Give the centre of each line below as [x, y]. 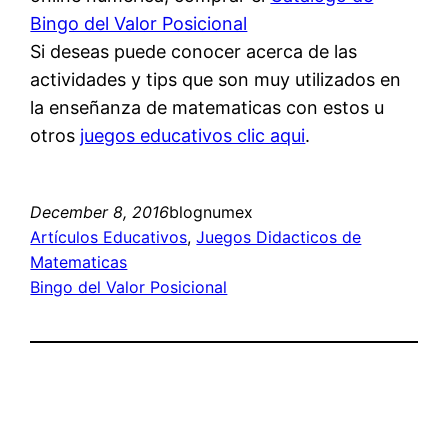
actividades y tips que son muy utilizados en [216, 80]
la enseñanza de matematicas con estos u [207, 108]
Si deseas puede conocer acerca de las [194, 52]
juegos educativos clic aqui [193, 136]
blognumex [211, 212]
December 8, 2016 [100, 212]
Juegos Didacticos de [279, 237]
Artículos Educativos [109, 237]
